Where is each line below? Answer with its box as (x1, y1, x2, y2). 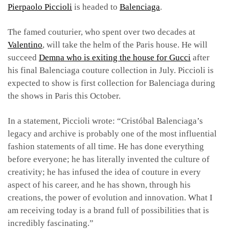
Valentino (8, 39, 42, 50)
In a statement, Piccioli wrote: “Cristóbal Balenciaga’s (8, 116, 203, 126)
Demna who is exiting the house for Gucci (39, 52, 191, 62)
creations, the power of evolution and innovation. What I (8, 192, 213, 202)
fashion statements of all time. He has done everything (8, 141, 204, 151)
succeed (8, 52, 39, 62)
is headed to (72, 2, 120, 12)
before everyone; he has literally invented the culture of (8, 154, 210, 164)
